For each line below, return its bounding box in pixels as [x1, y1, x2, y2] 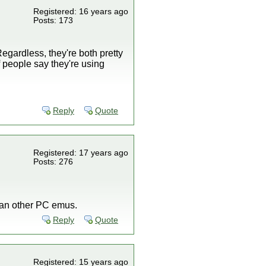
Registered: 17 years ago [33, 148, 128, 157]
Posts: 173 [33, 16, 73, 25]
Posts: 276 [33, 157, 73, 166]
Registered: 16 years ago [33, 7, 128, 16]
